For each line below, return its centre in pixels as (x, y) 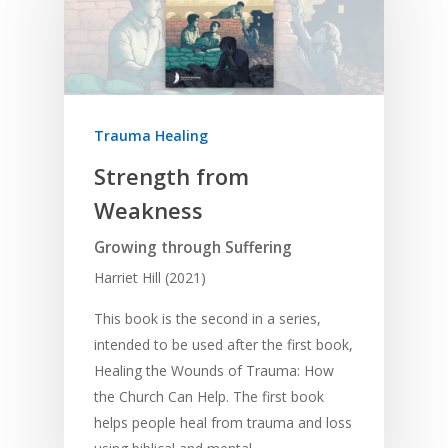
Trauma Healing (151, 136)
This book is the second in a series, (207, 319)
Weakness (148, 210)
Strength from (171, 176)
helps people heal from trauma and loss (223, 423)
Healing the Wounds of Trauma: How (214, 371)
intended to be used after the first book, (223, 345)
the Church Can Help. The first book (209, 397)
